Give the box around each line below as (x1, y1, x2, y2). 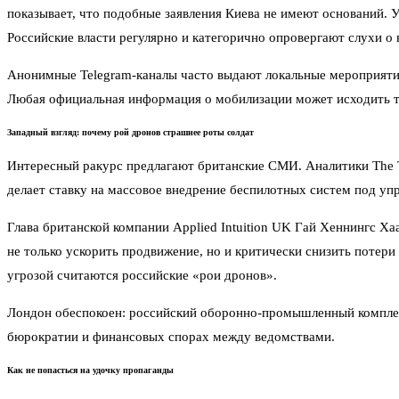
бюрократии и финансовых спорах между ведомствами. (7, 330, 335, 345)
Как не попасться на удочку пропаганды (7, 365, 174, 376)
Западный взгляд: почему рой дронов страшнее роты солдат (7, 127, 254, 138)
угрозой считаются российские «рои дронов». (7, 268, 277, 283)
